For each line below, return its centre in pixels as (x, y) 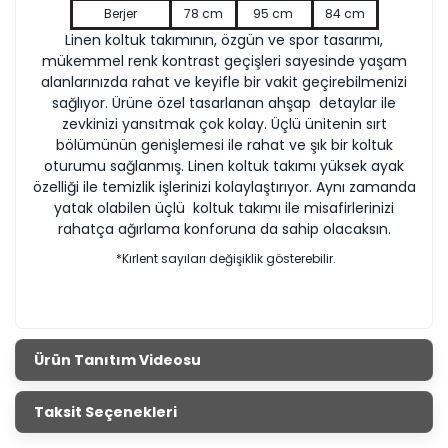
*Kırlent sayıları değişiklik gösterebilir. (225, 259)
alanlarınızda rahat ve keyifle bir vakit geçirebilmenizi (224, 82)
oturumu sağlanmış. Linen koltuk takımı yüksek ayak (224, 166)
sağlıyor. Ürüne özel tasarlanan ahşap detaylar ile (224, 103)
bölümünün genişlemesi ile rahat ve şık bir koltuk (224, 145)
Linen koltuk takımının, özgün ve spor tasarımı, (224, 40)
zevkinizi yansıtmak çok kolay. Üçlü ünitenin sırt (224, 124)
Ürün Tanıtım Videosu (117, 359)
